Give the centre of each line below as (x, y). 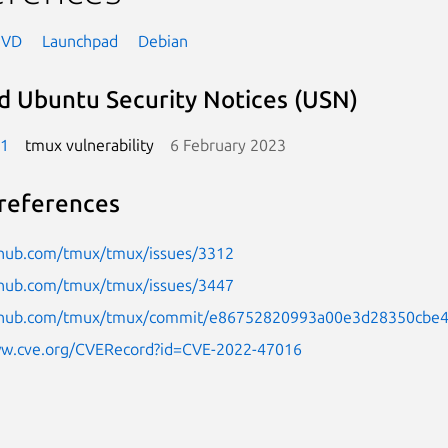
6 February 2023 (227, 144)
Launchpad (79, 40)
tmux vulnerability (89, 144)
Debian (162, 40)
